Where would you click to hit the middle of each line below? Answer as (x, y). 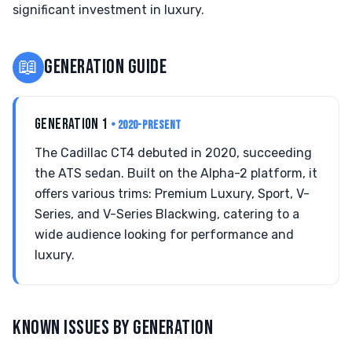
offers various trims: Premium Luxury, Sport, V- (172, 194)
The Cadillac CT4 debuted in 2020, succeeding (173, 153)
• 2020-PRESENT (146, 125)
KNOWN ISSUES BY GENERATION (113, 328)
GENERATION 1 (73, 125)
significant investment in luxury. (108, 10)
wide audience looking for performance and (164, 235)
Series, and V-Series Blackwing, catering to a (167, 214)
